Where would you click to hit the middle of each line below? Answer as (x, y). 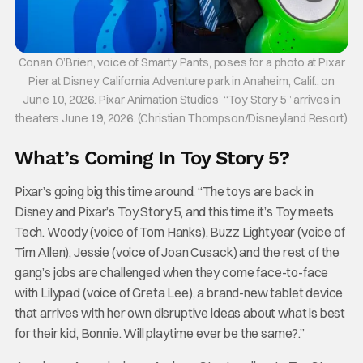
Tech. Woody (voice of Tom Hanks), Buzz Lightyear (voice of (179, 231)
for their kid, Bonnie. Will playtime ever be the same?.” (159, 333)
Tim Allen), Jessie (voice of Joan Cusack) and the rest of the (177, 252)
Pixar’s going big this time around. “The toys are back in (164, 191)
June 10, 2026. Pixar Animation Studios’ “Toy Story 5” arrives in (181, 99)
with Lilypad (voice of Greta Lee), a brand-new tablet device (179, 292)
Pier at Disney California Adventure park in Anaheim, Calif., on (181, 81)
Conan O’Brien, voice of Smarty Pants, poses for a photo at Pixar (181, 62)
